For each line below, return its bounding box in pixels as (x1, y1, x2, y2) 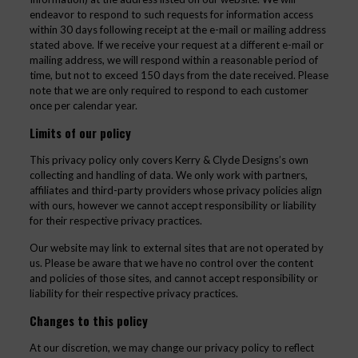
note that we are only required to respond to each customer (29, 84, 308, 97)
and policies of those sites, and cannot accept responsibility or (29, 272, 318, 284)
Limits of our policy (29, 124, 131, 141)
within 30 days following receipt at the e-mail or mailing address (29, 23, 326, 36)
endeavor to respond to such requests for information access (29, 8, 313, 21)
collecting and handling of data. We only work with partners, (29, 169, 308, 181)
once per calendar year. (29, 99, 137, 112)
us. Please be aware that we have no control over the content (29, 257, 313, 269)
